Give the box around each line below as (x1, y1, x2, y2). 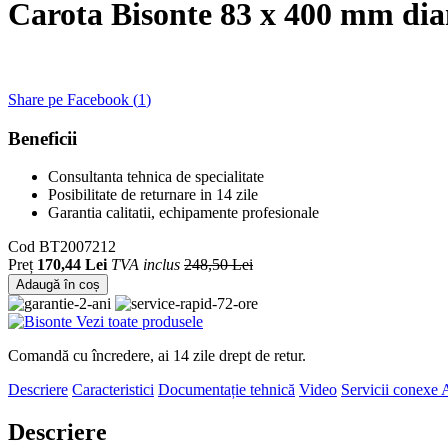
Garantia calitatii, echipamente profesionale (48, 204, 319, 222)
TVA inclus (111, 256, 180, 274)
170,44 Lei (37, 256, 107, 274)
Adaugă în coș (16, 277, 100, 293)
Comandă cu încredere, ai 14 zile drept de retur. (8, 347, 306, 365)
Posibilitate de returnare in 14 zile (48, 186, 258, 204)
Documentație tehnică (158, 381, 295, 399)
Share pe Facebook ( (8, 90, 138, 108)
